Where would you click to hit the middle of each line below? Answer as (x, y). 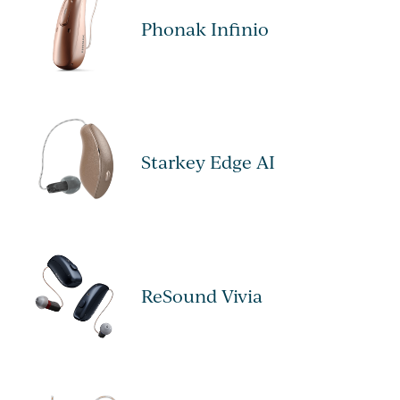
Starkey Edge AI (208, 162)
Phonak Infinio (204, 29)
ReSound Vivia (201, 296)
